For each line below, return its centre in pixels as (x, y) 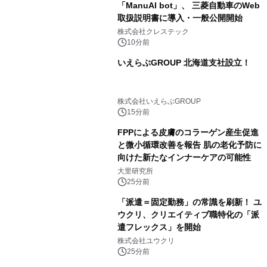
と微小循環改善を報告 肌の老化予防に (189, 145)
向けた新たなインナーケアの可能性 (184, 158)
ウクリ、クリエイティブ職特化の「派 (188, 215)
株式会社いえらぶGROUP (159, 102)
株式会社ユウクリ (146, 241)
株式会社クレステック (153, 32)
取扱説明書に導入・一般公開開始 (180, 18)
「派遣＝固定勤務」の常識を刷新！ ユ (189, 202)
